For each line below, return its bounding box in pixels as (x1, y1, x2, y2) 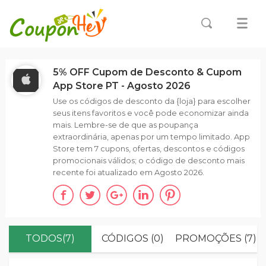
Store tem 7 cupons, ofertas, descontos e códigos (52, 144, 245, 153)
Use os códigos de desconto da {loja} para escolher (52, 97, 251, 106)
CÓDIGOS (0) (102, 233, 164, 244)
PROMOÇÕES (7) (175, 233, 256, 244)
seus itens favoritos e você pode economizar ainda (52, 109, 249, 118)
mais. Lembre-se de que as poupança (52, 121, 198, 129)
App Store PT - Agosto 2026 (52, 80, 191, 91)
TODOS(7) (26, 233, 75, 244)
